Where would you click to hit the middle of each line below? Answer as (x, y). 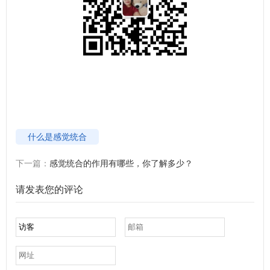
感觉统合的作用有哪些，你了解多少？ (121, 163)
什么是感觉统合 (57, 137)
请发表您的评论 (49, 189)
